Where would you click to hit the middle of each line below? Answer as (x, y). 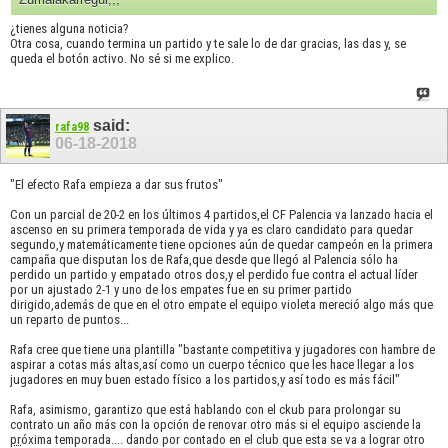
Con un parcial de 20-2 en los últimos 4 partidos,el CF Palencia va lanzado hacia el (221, 214)
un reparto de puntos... (69, 319)
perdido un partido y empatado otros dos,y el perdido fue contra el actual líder (214, 274)
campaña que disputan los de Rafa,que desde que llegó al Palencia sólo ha (204, 259)
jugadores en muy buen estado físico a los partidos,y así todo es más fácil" (205, 379)
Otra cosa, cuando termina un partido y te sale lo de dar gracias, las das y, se (208, 43)
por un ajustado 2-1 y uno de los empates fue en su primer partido (181, 289)
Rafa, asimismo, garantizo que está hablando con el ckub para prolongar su (205, 409)
